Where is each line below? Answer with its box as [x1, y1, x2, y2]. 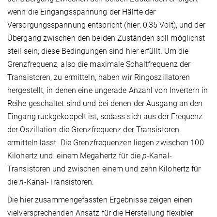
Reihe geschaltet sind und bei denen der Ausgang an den [7, 99, 203, 108]
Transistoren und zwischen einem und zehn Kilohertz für [7, 164, 201, 174]
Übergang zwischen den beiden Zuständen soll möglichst [7, 33, 205, 43]
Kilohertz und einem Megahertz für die [7, 151, 142, 161]
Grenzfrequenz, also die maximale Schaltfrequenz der [7, 60, 191, 69]
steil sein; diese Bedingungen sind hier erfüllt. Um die [7, 46, 189, 56]
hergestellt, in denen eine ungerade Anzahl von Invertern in [7, 86, 208, 95]
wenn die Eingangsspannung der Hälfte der [7, 7, 156, 17]
